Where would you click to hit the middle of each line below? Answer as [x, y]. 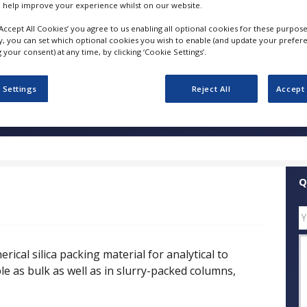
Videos [266, 121]
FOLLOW [172, 30]
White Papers [195, 121]
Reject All [211, 88]
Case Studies [111, 121]
